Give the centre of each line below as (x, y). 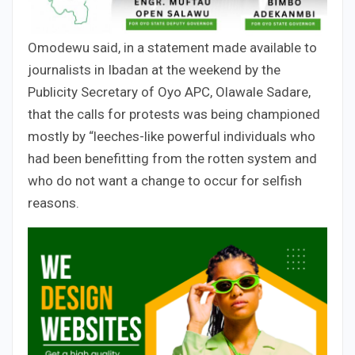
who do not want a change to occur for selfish (165, 181)
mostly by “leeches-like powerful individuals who (172, 137)
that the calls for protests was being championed (174, 115)
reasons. (53, 203)
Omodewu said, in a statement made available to (172, 48)
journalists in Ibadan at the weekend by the (154, 70)
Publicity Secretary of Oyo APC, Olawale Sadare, (169, 92)
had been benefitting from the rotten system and (172, 159)
